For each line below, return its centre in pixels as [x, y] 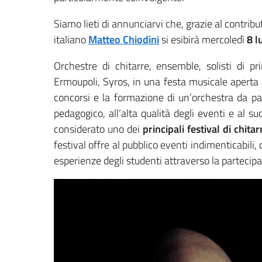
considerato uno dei [99, 129]
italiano [71, 40]
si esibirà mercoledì [203, 40]
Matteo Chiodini [124, 40]
